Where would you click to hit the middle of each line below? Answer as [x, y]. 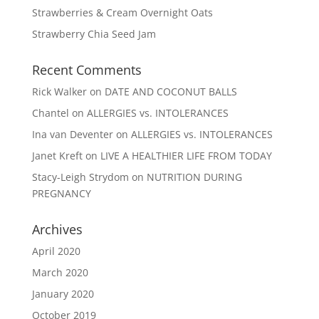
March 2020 [60, 272]
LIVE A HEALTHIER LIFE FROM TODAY [186, 155]
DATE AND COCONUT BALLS [171, 91]
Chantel [50, 113]
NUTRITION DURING [194, 177]
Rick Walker [59, 91]
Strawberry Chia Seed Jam [94, 33]
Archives [57, 229]
